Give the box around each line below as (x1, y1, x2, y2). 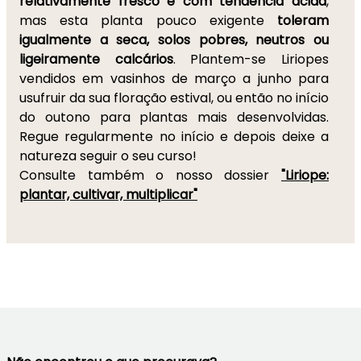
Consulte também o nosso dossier (19, 166, 281, 185)
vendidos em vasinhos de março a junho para (19, 69, 329, 88)
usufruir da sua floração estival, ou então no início (19, 89, 329, 107)
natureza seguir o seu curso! (19, 147, 197, 165)
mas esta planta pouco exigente (19, 11, 277, 30)
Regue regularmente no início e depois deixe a (19, 127, 329, 146)
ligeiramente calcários (19, 50, 173, 68)
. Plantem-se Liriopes (172, 50, 330, 68)
